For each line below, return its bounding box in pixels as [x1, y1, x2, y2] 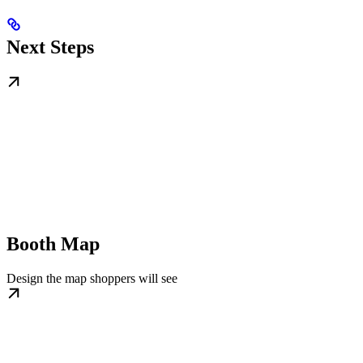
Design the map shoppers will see [6, 271, 177, 286]
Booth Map [6, 233, 100, 255]
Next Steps [6, 36, 94, 58]
